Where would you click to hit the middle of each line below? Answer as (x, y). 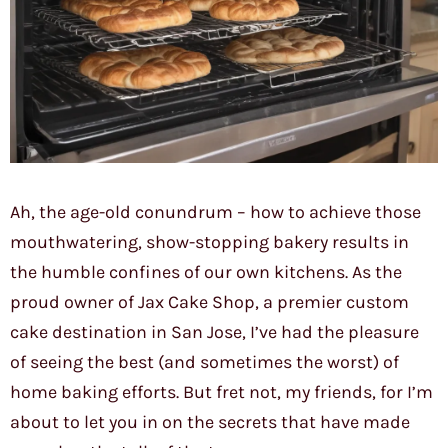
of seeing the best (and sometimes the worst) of (204, 362)
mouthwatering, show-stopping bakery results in (209, 242)
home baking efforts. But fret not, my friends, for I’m (221, 392)
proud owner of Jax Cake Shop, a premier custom (209, 302)
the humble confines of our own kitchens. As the (206, 272)
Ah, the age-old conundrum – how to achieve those (215, 212)
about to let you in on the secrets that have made (210, 422)
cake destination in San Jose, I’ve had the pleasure (214, 332)
